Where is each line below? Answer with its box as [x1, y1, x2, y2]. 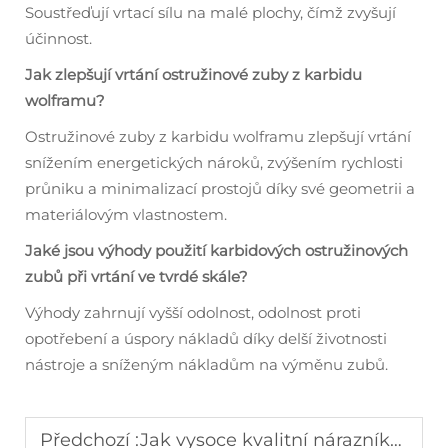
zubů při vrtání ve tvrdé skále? [25, 266, 248, 286]
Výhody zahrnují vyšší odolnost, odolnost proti [25, 302, 361, 322]
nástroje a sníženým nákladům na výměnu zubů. [25, 354, 388, 374]
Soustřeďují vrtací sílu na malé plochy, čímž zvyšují [25, 2, 396, 22]
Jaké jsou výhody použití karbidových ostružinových [25, 240, 408, 260]
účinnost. [25, 28, 92, 48]
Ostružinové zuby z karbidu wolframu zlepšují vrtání [25, 126, 411, 146]
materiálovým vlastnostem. [25, 204, 227, 224]
